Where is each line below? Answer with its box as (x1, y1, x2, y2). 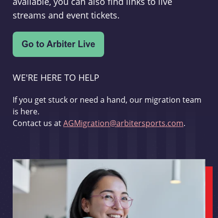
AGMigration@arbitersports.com (63, 118, 183, 128)
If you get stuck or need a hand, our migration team (12, 94, 201, 105)
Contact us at (12, 118, 63, 128)
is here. (12, 106, 39, 117)
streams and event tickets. (12, 9, 120, 21)
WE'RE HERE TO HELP (12, 72, 99, 83)
